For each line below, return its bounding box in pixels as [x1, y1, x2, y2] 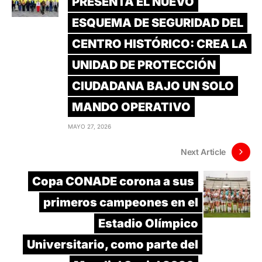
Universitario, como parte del [27, 237, 198, 251]
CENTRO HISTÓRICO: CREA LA [72, 36, 247, 51]
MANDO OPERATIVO [72, 99, 191, 114]
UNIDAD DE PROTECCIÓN [72, 57, 216, 72]
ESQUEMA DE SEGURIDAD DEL [72, 15, 243, 30]
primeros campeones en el [43, 195, 198, 209]
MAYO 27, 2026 [68, 122, 111, 130]
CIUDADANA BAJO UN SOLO [72, 78, 234, 93]
